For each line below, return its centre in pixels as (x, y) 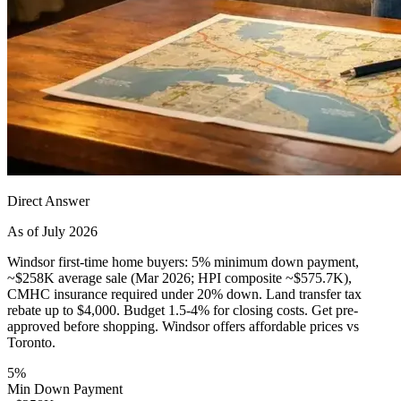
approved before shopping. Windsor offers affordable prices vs (183, 326)
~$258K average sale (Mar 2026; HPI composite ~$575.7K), (179, 277)
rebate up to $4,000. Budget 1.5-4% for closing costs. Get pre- (183, 310)
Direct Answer (48, 200)
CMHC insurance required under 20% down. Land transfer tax (184, 294)
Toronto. (31, 342)
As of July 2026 (52, 231)
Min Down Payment (65, 388)
